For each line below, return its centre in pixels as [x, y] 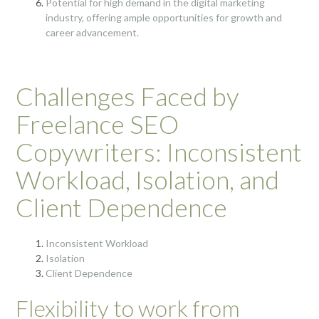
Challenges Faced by [127, 96]
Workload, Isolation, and [147, 179]
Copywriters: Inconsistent [159, 151]
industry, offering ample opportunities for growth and [164, 17]
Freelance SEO [97, 124]
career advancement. [92, 32]
